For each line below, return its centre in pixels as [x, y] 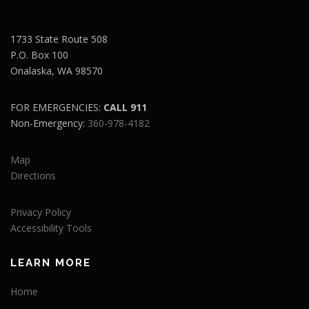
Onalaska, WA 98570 [57, 70]
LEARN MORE [51, 262]
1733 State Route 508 [59, 39]
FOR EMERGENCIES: [57, 107]
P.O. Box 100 [39, 54]
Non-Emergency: [49, 123]
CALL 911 [125, 107]
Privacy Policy [41, 212]
